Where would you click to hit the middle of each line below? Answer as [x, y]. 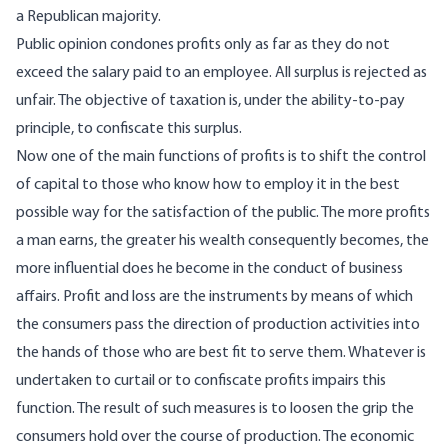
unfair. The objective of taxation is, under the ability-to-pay [210, 101]
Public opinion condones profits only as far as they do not [203, 45]
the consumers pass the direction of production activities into [218, 325]
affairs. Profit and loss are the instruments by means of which [214, 297]
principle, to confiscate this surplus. [129, 129]
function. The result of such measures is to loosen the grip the [215, 409]
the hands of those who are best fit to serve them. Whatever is [221, 353]
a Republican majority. [88, 17]
